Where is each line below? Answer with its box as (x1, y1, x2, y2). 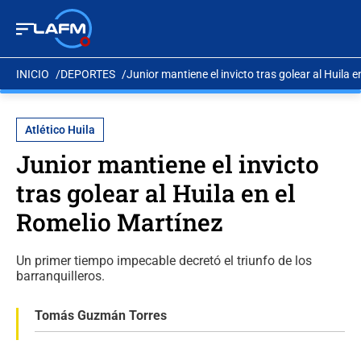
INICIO (16, 67, 49, 81)
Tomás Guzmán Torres (35, 308, 167, 323)
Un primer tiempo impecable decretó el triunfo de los (16, 253, 312, 268)
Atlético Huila (25, 123, 95, 136)
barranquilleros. (16, 268, 105, 284)
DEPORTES (60, 67, 115, 81)
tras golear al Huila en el (16, 177, 296, 209)
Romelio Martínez (16, 206, 223, 238)
